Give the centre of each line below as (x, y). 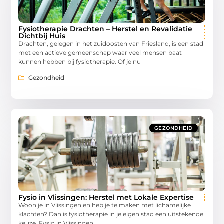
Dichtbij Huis (42, 36)
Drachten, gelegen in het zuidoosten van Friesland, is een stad (111, 43)
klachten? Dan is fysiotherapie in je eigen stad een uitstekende (111, 214)
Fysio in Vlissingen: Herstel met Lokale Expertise (106, 198)
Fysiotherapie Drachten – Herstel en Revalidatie (106, 29)
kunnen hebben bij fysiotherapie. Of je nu (80, 61)
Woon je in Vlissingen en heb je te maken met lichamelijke (105, 205)
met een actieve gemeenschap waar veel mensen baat (100, 52)
